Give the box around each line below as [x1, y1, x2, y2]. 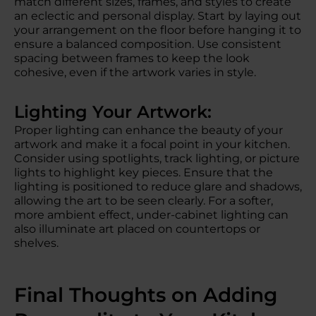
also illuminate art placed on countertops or [14, 222, 260, 236]
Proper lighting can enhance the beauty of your [14, 123, 283, 137]
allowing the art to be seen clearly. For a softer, [14, 194, 273, 207]
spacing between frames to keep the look [14, 51, 250, 65]
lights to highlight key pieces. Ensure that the [14, 166, 273, 179]
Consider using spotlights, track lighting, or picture [14, 152, 300, 165]
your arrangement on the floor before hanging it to [14, 23, 301, 37]
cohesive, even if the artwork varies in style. [14, 66, 256, 79]
